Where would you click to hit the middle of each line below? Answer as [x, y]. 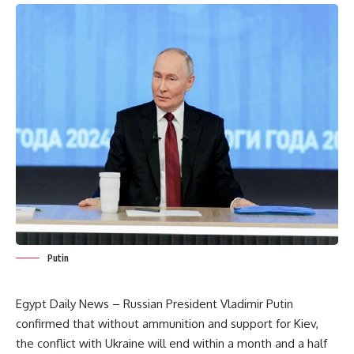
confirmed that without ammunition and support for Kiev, [167, 323]
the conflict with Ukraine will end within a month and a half [171, 343]
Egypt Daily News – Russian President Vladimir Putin [154, 303]
